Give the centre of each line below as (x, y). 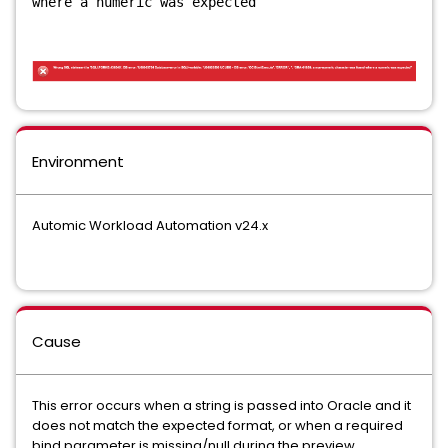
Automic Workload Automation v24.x (150, 226)
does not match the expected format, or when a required (217, 426)
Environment (78, 162)
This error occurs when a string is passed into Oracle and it (221, 406)
